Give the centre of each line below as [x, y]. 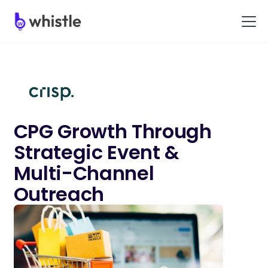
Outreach [59, 194]
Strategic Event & [97, 152]
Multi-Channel [84, 173]
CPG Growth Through [112, 131]
